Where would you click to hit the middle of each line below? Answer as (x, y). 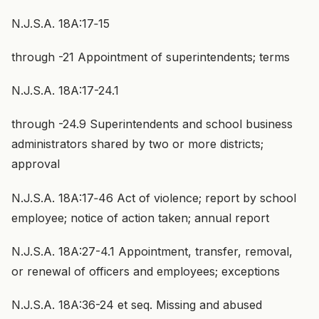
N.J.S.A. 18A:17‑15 (61, 23)
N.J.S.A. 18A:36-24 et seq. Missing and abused (137, 304)
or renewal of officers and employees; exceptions (146, 271)
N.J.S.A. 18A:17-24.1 (65, 91)
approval (36, 164)
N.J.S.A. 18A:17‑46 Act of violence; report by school (154, 198)
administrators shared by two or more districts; (137, 144)
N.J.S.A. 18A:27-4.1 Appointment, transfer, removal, (152, 251)
